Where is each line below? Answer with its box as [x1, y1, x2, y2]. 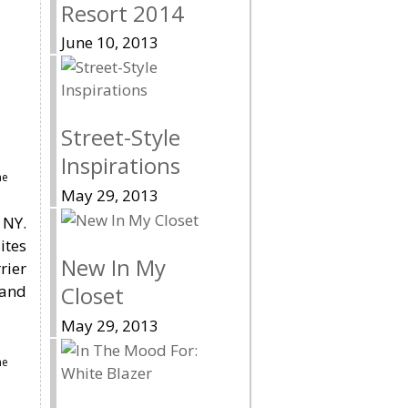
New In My [61, 252, 166, 283]
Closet [61, 280, 124, 311]
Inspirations [61, 150, 180, 181]
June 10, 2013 [61, 32, 158, 54]
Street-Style [61, 122, 180, 153]
